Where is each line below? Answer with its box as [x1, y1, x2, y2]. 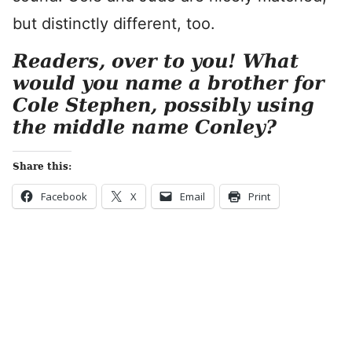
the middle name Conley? [13, 115, 277, 138]
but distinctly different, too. [13, 14, 215, 33]
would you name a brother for [13, 71, 324, 94]
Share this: [13, 161, 71, 172]
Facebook [41, 189, 87, 203]
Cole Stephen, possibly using [13, 93, 314, 116]
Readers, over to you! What [13, 49, 299, 72]
